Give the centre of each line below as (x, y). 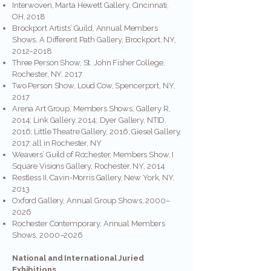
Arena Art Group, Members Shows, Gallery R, (91, 109)
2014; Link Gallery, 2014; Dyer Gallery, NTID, (90, 120)
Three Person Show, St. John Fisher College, (89, 63)
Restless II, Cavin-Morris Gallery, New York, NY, (93, 178)
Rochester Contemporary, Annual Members (89, 224)
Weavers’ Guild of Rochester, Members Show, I (93, 155)
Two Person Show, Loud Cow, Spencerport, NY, (94, 86)
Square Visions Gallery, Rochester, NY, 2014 (89, 166)
